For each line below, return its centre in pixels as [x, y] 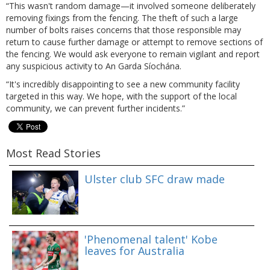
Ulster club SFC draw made [155, 179]
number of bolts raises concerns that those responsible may [124, 30]
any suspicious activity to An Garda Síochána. [94, 66]
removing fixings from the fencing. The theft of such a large [122, 17]
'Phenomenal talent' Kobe [151, 239]
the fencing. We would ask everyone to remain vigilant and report [133, 54]
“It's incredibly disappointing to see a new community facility [123, 84]
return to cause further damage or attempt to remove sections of [134, 42]
